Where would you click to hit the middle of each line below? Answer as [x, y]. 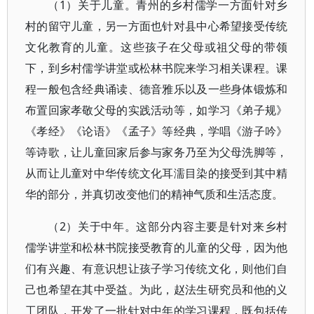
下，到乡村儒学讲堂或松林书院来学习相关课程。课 [157, 68]
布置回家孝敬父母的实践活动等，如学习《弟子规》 [157, 110]
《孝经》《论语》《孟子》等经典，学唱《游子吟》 [157, 131]
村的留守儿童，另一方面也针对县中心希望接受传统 [157, 26]
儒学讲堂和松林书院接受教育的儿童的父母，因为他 [157, 247]
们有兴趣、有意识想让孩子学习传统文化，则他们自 [157, 268]
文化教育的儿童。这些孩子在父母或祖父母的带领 [157, 47]
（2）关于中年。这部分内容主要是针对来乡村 [168, 226]
